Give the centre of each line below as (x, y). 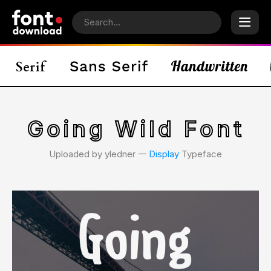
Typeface (201, 154)
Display (164, 154)
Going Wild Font (135, 129)
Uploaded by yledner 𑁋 (99, 154)
